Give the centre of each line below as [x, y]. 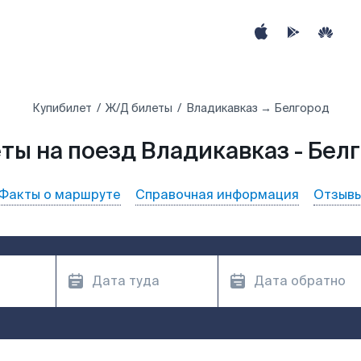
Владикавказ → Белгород [257, 108]
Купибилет [62, 108]
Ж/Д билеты [139, 108]
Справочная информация [217, 195]
